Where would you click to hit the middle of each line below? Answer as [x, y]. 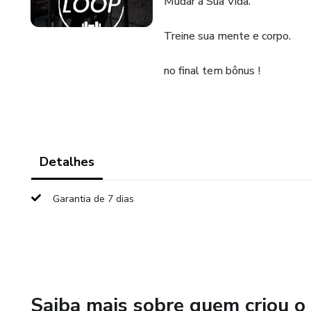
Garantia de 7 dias [93, 199]
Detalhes [67, 162]
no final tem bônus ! [212, 71]
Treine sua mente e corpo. [227, 36]
